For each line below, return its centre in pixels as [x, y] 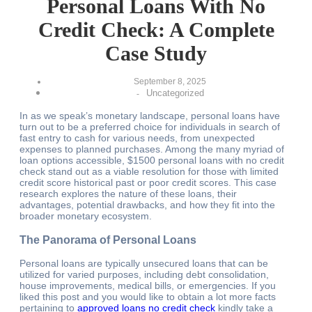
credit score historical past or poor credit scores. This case [148, 183]
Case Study [156, 54]
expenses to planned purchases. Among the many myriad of [152, 149]
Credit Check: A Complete [156, 30]
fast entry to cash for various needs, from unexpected [137, 138]
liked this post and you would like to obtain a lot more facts [148, 297]
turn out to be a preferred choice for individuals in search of [150, 127]
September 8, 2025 [170, 82]
